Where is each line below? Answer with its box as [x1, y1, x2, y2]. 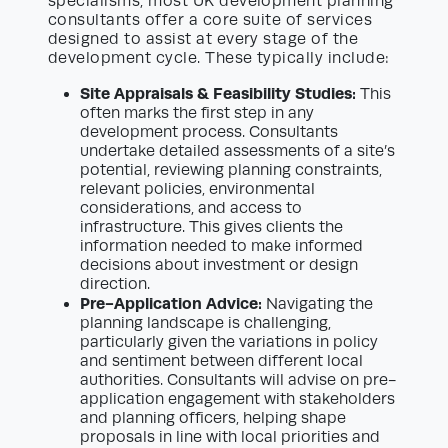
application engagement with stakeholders [80, 390, 395, 409]
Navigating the [262, 295, 373, 314]
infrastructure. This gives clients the [80, 218, 343, 237]
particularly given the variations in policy [80, 333, 378, 352]
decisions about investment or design [80, 256, 358, 275]
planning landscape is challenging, [80, 314, 331, 333]
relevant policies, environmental [80, 180, 315, 199]
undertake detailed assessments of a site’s [80, 142, 395, 161]
